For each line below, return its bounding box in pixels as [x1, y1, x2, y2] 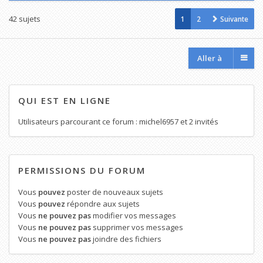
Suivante [220, 14, 248, 23]
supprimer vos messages [91, 222, 183, 233]
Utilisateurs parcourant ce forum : [18, 116, 139, 127]
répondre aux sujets [65, 198, 140, 210]
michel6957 [139, 116, 178, 127]
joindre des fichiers [91, 234, 161, 245]
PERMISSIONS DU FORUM [18, 164, 146, 177]
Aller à [197, 52, 222, 63]
